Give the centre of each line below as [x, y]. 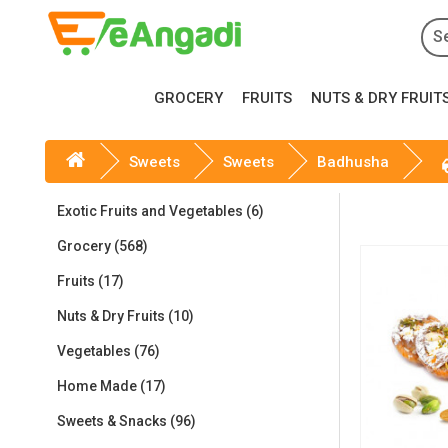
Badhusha [353, 162]
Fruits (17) [90, 281]
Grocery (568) [102, 246]
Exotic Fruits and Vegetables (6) [160, 211]
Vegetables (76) [108, 351]
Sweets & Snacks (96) [126, 421]
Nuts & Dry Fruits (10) [125, 316]
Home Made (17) [111, 386]
